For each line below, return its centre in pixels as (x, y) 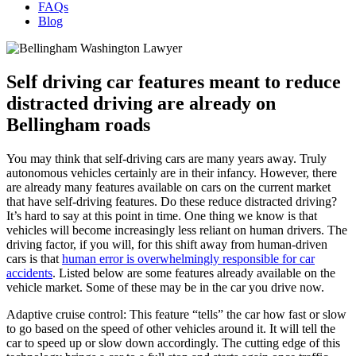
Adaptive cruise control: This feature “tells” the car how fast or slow (176, 314)
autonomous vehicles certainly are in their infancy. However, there (172, 172)
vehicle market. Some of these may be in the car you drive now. (165, 287)
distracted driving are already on (141, 103)
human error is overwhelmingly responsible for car (188, 258)
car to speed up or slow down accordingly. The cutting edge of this (173, 342)
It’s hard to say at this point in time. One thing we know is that (162, 215)
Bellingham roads (78, 124)
